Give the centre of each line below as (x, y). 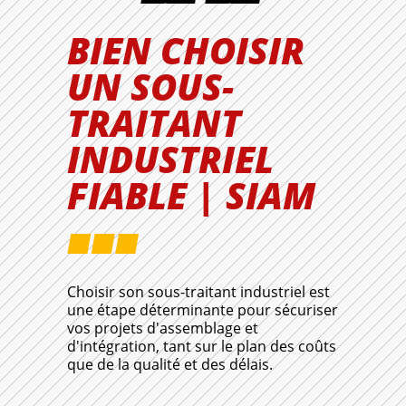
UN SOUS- (150, 87)
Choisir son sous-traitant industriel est (198, 292)
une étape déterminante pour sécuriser (203, 310)
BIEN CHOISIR (186, 51)
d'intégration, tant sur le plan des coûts (202, 347)
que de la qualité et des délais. (170, 365)
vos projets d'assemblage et (163, 329)
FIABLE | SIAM (191, 196)
